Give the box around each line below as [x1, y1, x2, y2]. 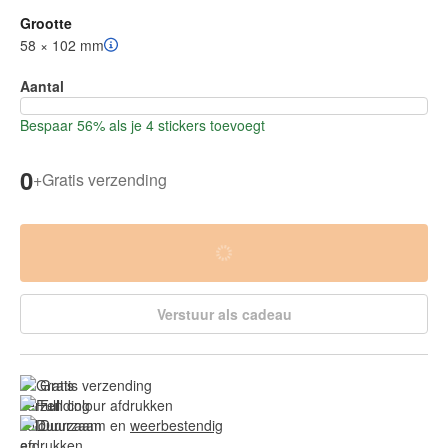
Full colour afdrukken [40, 394, 173, 415]
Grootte [20, 12, 72, 33]
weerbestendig [130, 414, 223, 435]
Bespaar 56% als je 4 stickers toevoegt [20, 114, 265, 135]
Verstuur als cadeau [156, 303, 292, 324]
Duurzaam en [40, 414, 130, 435]
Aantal [20, 75, 64, 96]
